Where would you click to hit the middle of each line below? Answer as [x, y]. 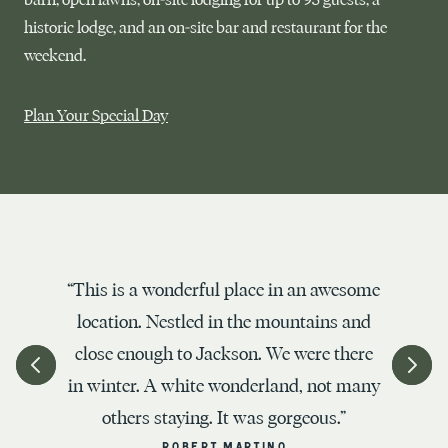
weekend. [56, 55]
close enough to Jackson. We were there [223, 354]
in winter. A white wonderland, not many [223, 386]
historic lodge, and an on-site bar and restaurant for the [205, 27]
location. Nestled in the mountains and [223, 322]
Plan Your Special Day [96, 115]
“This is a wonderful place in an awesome [224, 290]
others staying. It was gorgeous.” [223, 418]
